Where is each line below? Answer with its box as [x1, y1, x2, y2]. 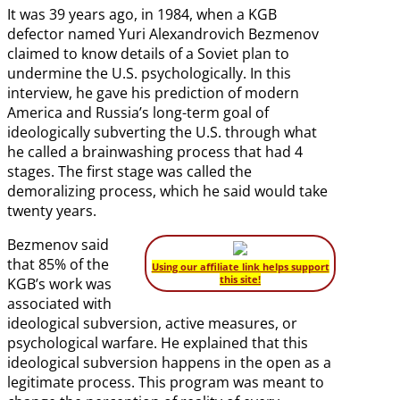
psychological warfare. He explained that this [7, 333, 308, 354]
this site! [220, 272, 261, 287]
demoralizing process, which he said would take [7, 181, 328, 202]
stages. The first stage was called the [7, 162, 252, 182]
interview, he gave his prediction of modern [7, 83, 299, 104]
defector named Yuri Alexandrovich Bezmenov [7, 24, 319, 45]
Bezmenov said [7, 235, 109, 255]
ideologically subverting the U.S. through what [7, 122, 317, 143]
